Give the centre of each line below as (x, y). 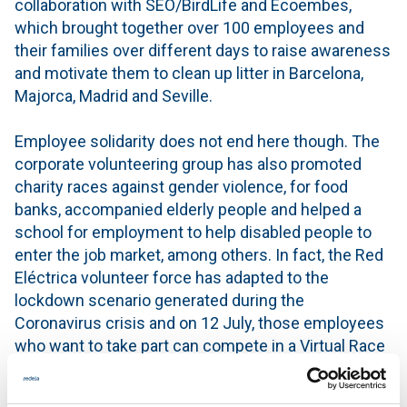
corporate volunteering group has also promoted (188, 164)
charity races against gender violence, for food (181, 186)
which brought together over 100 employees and (189, 27)
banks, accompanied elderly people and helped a (188, 209)
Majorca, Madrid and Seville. (114, 95)
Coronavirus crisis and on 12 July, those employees (199, 323)
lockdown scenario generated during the (159, 300)
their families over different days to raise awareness (203, 50)
